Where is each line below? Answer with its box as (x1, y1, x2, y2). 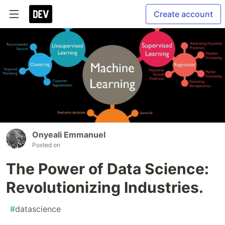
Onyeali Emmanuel (32, 130, 105, 140)
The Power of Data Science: (6, 160, 209, 178)
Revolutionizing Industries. (6, 178, 203, 197)
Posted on (32, 141, 60, 149)
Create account (154, 9, 213, 19)
